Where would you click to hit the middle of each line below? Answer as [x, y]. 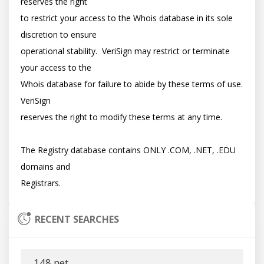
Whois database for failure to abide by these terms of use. [132, 84]
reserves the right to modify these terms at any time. [121, 117]
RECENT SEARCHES [77, 219]
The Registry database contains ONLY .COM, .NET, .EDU [128, 150]
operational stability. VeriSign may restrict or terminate [125, 51]
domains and [45, 166]
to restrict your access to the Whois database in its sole [127, 18]
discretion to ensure [59, 34]
